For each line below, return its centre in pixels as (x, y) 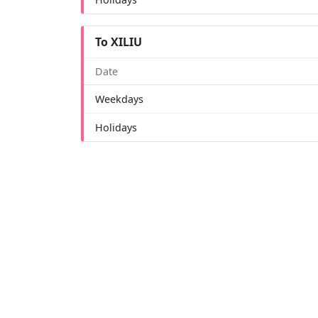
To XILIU (119, 42)
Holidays (116, 127)
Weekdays (119, 99)
